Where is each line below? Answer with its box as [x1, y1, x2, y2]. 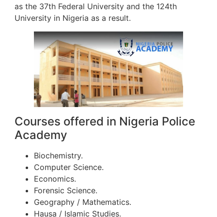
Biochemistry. [34, 151, 83, 161]
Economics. [34, 174, 76, 184]
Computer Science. [34, 162, 104, 172]
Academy [15, 128, 67, 142]
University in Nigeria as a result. [15, 13, 131, 23]
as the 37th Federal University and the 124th [15, 1, 177, 12]
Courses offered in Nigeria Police [15, 114, 195, 129]
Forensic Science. [34, 186, 97, 196]
